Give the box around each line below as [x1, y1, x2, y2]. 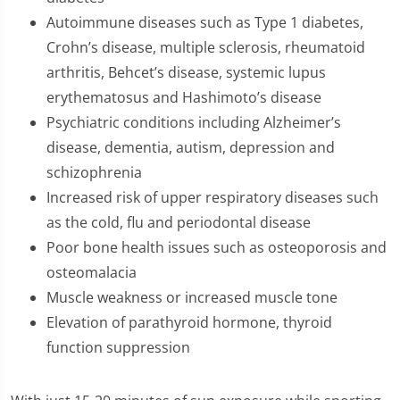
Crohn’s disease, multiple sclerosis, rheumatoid [46, 37, 365, 58]
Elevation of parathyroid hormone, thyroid [46, 312, 332, 333]
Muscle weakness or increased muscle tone [46, 287, 337, 308]
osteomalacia [46, 262, 137, 283]
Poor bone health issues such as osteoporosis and [46, 237, 387, 258]
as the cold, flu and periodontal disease [46, 212, 311, 233]
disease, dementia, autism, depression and [46, 137, 335, 158]
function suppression [46, 337, 190, 358]
